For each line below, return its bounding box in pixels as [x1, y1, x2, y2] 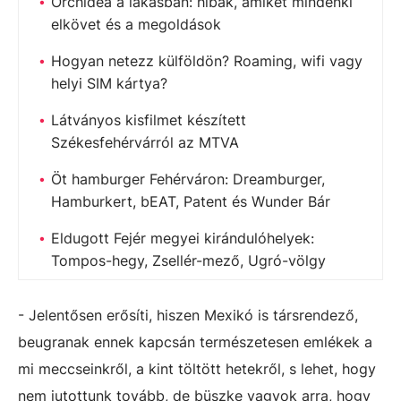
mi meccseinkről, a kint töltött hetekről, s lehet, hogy [18, 359, 376, 378]
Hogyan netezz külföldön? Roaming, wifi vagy [51, 51, 363, 70]
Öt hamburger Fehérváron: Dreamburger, [51, 169, 325, 188]
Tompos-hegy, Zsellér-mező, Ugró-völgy [51, 251, 326, 269]
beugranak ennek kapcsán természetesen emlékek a [18, 332, 372, 351]
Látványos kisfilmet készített [51, 110, 246, 129]
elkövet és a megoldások [51, 14, 221, 33]
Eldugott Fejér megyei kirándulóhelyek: [51, 228, 314, 247]
